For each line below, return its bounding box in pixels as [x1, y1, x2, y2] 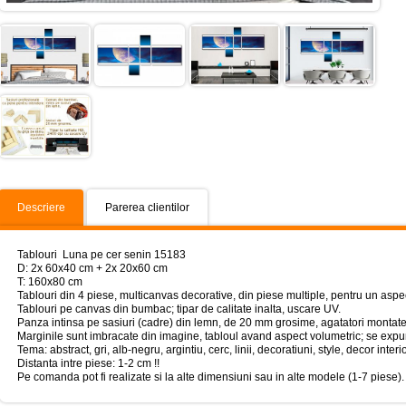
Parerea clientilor [105, 200, 189, 214]
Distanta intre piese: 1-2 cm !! [17, 356, 159, 370]
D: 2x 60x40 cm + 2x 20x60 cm [17, 261, 168, 275]
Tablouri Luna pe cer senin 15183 [17, 247, 186, 261]
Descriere [17, 200, 65, 214]
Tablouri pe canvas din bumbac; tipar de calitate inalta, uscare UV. [17, 302, 341, 315]
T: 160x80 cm [17, 275, 82, 288]
